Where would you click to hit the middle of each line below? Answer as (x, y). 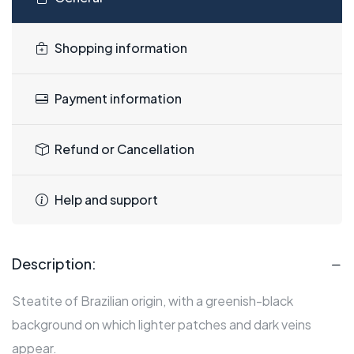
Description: (54, 264)
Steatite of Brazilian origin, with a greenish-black (153, 301)
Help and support (106, 200)
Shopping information (121, 48)
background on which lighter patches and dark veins (162, 325)
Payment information (118, 99)
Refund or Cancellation (124, 149)
